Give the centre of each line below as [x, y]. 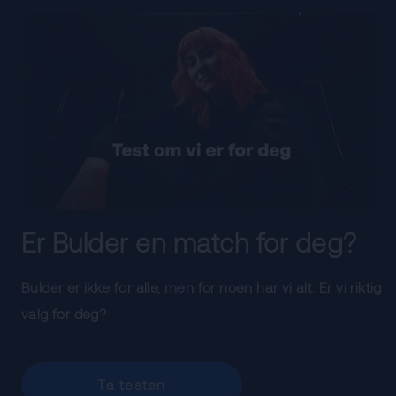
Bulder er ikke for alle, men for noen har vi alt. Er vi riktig [202, 287]
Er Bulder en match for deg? [189, 242]
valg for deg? [64, 313]
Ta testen [132, 384]
